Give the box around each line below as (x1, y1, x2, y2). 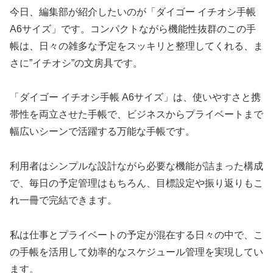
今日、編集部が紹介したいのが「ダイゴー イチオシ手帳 (10, 6, 256, 17)
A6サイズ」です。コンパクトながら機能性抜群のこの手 (10, 23, 256, 34)
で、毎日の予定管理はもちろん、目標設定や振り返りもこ (10, 178, 263, 189)
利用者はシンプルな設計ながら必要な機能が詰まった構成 (10, 161, 263, 172)
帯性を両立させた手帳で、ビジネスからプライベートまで (10, 109, 263, 120)
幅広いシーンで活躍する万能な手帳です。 (10, 126, 195, 137)
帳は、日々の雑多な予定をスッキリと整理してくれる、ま (10, 40, 263, 51)
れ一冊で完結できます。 (10, 195, 117, 206)
